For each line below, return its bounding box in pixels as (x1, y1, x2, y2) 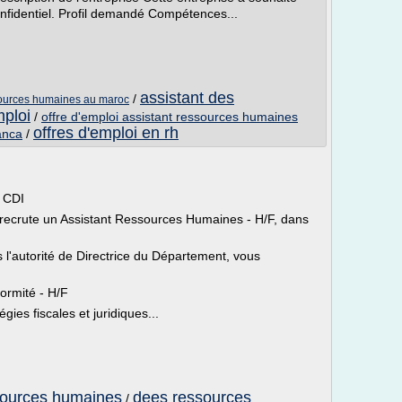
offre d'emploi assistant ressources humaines (41, 109, 298, 124)
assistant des (140, 89, 234, 107)
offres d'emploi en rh (33, 124, 179, 142)
